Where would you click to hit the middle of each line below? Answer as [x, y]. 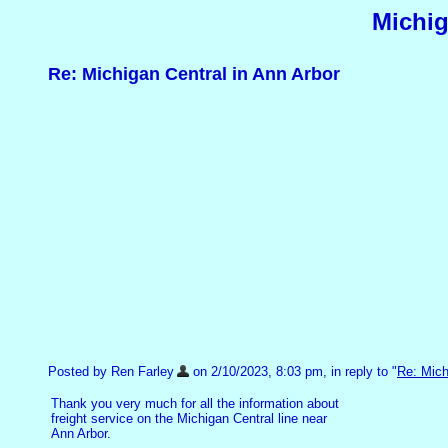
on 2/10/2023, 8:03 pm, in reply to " [293, 371]
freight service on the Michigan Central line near [189, 419]
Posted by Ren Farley [111, 371]
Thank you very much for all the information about [195, 404]
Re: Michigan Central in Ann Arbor [194, 74]
